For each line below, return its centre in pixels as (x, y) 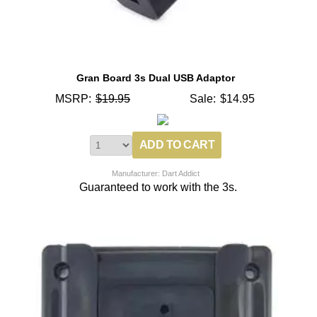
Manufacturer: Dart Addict (156, 173)
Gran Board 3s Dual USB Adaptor (156, 77)
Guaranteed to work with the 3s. (158, 187)
